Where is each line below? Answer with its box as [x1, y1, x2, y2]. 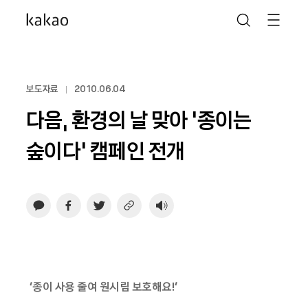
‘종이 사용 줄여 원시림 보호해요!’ [26, 278, 178, 294]
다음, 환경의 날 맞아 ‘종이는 [26, 104, 252, 135]
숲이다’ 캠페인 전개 [26, 135, 185, 166]
